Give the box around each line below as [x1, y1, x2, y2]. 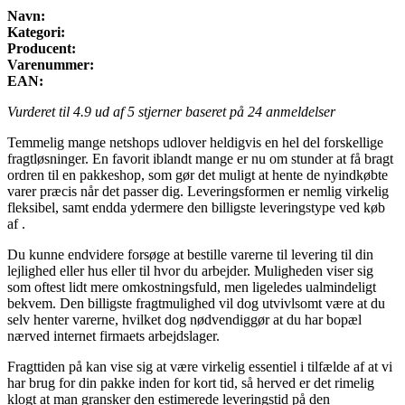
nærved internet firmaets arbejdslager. [7, 328, 220, 344]
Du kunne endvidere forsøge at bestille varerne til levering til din [7, 247, 373, 263]
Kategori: [7, 24, 65, 41]
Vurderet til [7, 104, 73, 120]
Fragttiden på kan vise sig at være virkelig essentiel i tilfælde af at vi [7, 359, 392, 375]
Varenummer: [7, 57, 94, 73]
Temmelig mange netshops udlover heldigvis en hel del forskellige [7, 135, 383, 151]
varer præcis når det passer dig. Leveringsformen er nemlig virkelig [7, 184, 389, 200]
